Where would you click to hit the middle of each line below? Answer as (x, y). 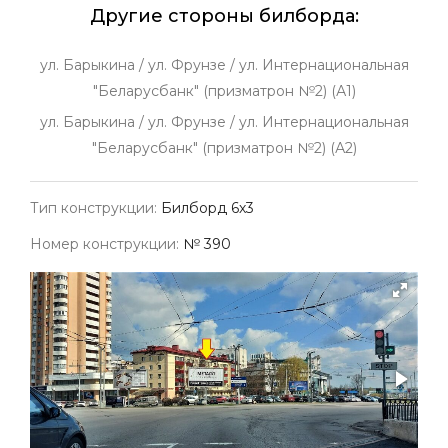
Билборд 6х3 (207, 208)
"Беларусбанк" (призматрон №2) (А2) (224, 148)
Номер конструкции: (106, 244)
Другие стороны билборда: (224, 16)
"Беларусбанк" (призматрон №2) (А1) (224, 91)
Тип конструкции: (95, 208)
